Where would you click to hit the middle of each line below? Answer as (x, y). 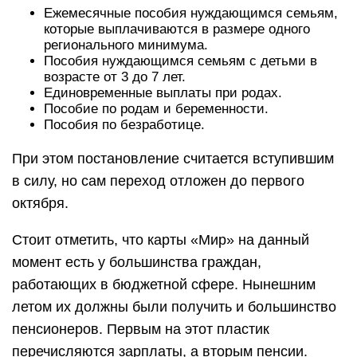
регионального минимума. (128, 45)
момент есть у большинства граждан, (137, 262)
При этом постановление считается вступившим (173, 159)
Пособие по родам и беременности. (158, 109)
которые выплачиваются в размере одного (177, 29)
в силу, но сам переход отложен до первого (158, 181)
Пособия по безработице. (126, 125)
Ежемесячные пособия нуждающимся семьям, (191, 13)
